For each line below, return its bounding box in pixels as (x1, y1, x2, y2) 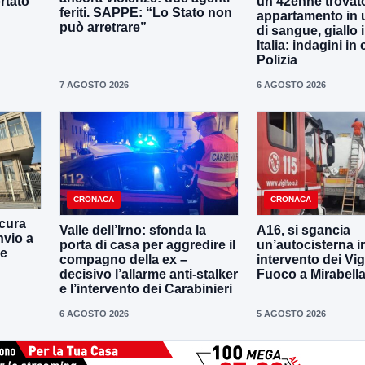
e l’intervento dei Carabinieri (59, 282, 232, 297)
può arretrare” (59, 20, 147, 34)
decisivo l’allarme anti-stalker (59, 267, 238, 282)
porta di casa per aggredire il (59, 238, 235, 253)
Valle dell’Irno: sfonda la (59, 223, 206, 238)
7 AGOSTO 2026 (59, 80, 129, 90)
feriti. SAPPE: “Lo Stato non (59, 5, 232, 20)
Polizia (257, 53, 297, 68)
